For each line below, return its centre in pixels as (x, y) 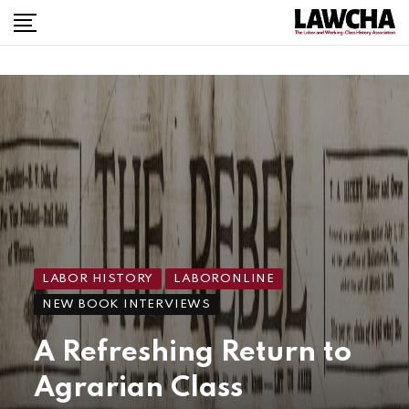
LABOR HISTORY (98, 279)
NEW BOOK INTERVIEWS (126, 305)
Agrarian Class (138, 389)
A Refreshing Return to (192, 353)
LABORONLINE (225, 279)
